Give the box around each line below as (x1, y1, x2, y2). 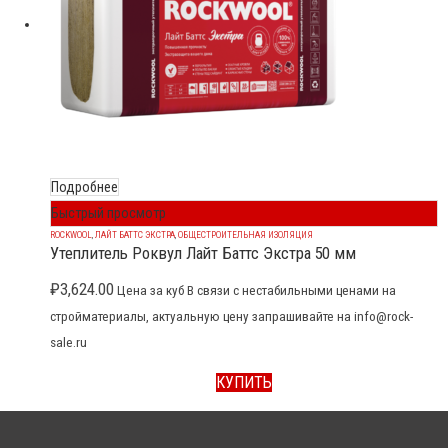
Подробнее (51, 179, 118, 196)
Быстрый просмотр (51, 205, 166, 222)
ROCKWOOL (50, 229, 92, 241)
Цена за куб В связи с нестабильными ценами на (114, 283, 396, 299)
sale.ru (50, 335, 87, 351)
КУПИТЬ (216, 373, 272, 393)
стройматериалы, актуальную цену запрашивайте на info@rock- (50, 309, 413, 325)
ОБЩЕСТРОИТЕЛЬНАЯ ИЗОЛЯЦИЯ (178, 229, 313, 241)
